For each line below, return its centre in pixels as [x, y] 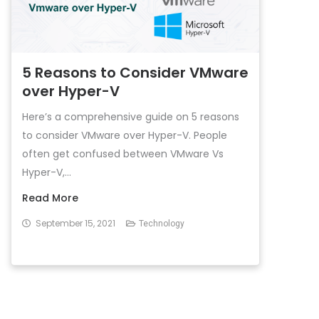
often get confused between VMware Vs [123, 154]
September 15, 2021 [75, 223]
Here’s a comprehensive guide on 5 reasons [131, 117]
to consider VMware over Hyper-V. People [125, 135]
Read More [50, 198]
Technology [162, 224]
